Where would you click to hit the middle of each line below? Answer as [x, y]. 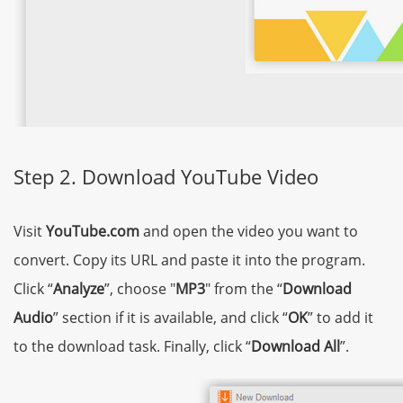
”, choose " [140, 289]
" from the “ [244, 289]
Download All [296, 347]
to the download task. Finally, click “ [132, 347]
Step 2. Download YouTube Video [166, 177]
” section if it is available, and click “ [170, 318]
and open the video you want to [249, 232]
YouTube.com [93, 232]
